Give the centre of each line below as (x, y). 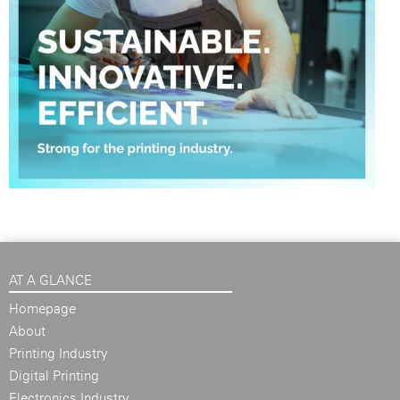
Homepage (42, 308)
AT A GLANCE (50, 280)
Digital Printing (54, 375)
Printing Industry (58, 353)
